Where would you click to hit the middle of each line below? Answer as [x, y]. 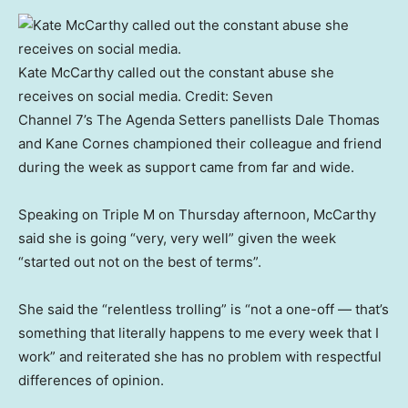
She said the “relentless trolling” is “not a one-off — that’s [204, 310]
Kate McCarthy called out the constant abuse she [176, 73]
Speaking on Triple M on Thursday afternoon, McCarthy [197, 215]
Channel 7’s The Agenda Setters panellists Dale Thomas [199, 120]
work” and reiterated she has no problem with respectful [200, 357]
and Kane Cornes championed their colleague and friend [200, 144]
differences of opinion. [91, 381]
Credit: [209, 97]
